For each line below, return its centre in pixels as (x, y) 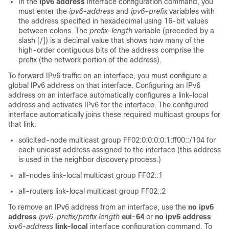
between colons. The (54, 31)
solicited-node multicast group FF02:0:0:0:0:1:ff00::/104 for (117, 140)
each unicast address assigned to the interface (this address (120, 150)
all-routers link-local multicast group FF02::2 (92, 191)
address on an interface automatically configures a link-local (108, 95)
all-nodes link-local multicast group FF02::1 (90, 175)
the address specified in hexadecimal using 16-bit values (113, 21)
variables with (192, 11)
